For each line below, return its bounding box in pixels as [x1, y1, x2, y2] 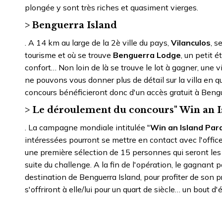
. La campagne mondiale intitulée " [25, 122, 150, 132]
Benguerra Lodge [113, 50, 181, 60]
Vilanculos [169, 37, 211, 48]
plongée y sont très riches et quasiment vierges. [25, 2, 198, 12]
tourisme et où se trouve [25, 50, 113, 60]
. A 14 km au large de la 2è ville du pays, [25, 37, 169, 48]
